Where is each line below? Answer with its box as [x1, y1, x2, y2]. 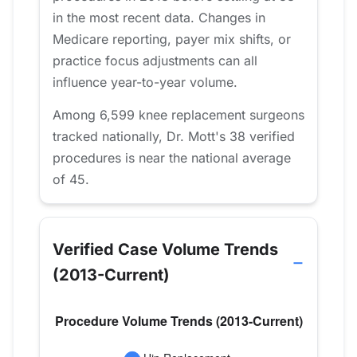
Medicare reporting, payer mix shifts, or [53, 30, 291, 47]
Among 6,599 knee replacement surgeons [53, 107, 304, 124]
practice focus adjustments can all [53, 52, 257, 69]
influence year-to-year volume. [53, 73, 237, 90]
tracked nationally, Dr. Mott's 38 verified [53, 128, 295, 145]
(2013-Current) [53, 265, 170, 285]
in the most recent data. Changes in [53, 9, 265, 25]
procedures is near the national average [53, 150, 291, 167]
